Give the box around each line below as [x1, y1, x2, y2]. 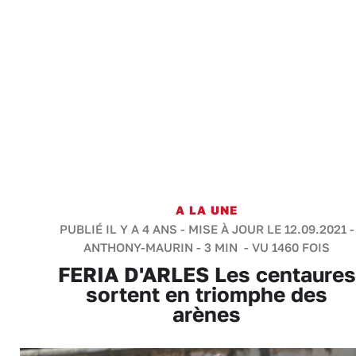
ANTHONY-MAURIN [83, 240, 193, 254]
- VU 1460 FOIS [241, 240, 330, 254]
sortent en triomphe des [86, 282, 327, 307]
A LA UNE [176, 203, 238, 217]
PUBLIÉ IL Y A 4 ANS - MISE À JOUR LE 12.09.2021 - [59, 222, 354, 236]
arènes [172, 302, 241, 327]
